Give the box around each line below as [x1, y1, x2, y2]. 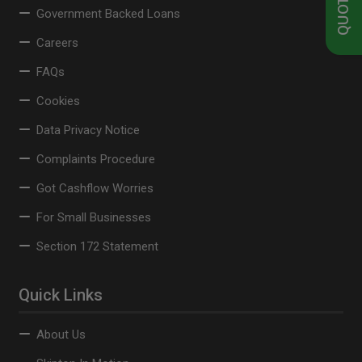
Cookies [36, 94, 80, 108]
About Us [36, 327, 86, 342]
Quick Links [19, 285, 103, 305]
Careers [36, 36, 78, 50]
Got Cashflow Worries [36, 181, 154, 196]
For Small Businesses [36, 210, 151, 225]
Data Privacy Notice [36, 123, 140, 137]
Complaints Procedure [36, 152, 155, 166]
